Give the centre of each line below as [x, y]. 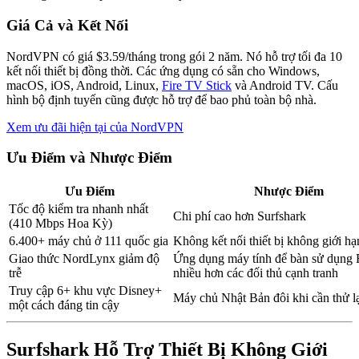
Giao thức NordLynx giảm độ [84, 259]
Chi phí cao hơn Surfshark [240, 216]
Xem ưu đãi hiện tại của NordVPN [95, 127]
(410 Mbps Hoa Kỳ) [61, 224]
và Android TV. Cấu [285, 85]
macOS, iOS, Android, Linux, [84, 85]
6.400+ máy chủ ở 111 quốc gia [89, 241]
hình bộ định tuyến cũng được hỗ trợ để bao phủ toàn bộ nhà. [161, 99]
